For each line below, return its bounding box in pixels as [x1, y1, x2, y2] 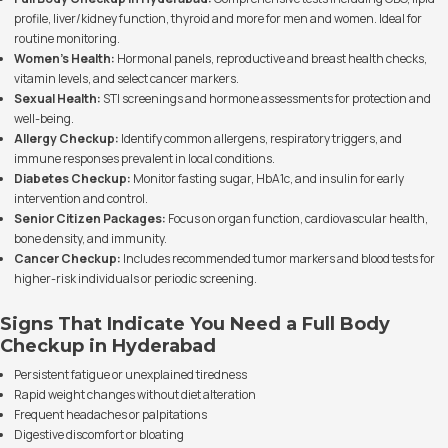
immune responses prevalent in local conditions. [14, 150, 275, 167]
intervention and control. [14, 190, 148, 207]
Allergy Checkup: [14, 130, 119, 147]
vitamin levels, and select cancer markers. [14, 70, 239, 87]
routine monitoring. [14, 30, 120, 47]
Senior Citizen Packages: [14, 210, 166, 227]
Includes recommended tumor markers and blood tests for [121, 250, 435, 267]
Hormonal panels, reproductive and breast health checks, [115, 50, 427, 67]
